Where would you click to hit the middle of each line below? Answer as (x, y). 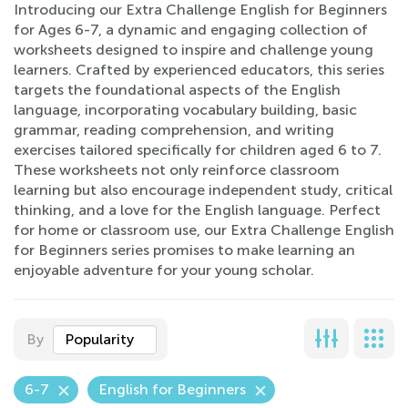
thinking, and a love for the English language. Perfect (197, 210)
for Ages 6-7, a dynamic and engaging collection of (191, 30)
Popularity (99, 339)
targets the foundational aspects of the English (177, 90)
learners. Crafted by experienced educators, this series (199, 70)
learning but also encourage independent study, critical (203, 190)
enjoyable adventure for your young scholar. (164, 270)
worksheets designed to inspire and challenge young (194, 50)
